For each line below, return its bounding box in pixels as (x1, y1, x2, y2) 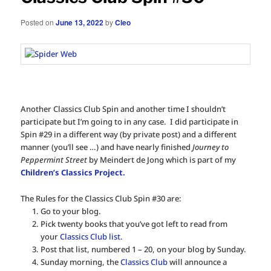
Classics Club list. (59, 230, 123, 242)
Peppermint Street (21, 154, 88, 166)
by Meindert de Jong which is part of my (87, 154, 237, 166)
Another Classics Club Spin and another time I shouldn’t (21, 103, 226, 115)
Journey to (192, 142, 229, 153)
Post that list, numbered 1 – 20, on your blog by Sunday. (40, 243, 246, 255)
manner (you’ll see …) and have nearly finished (21, 142, 193, 153)
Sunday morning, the (40, 256, 120, 267)
